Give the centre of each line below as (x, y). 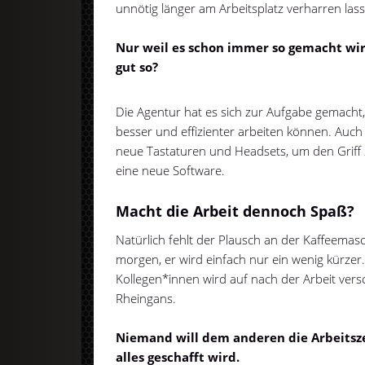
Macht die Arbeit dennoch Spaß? (235, 211)
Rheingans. (146, 298)
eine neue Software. (171, 171)
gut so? (137, 66)
